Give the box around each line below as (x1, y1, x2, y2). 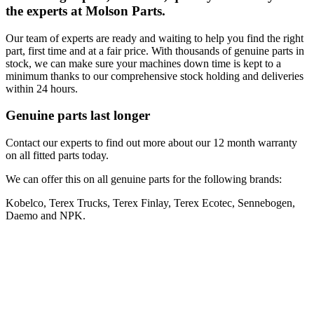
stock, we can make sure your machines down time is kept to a (6, 57, 281, 69)
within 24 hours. (6, 82, 78, 95)
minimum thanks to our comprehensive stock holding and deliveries (6, 69, 303, 82)
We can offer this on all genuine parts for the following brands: (6, 173, 282, 186)
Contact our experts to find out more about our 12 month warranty (6, 137, 297, 149)
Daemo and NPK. (6, 210, 86, 222)
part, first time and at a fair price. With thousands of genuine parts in (6, 44, 304, 57)
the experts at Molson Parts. (6, 4, 165, 19)
